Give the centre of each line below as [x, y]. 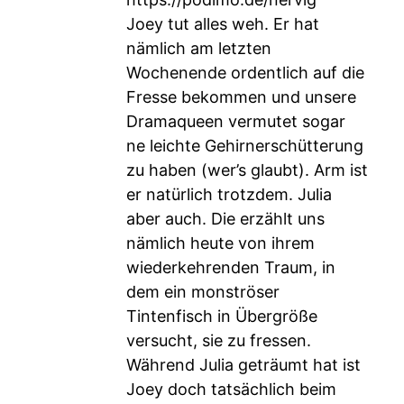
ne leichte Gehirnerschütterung [245, 146]
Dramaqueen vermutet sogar [236, 121]
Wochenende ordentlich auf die [245, 73]
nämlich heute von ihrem [220, 243]
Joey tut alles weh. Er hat [223, 24]
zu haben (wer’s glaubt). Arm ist [247, 170]
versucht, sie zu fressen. [219, 340]
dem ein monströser [203, 292]
